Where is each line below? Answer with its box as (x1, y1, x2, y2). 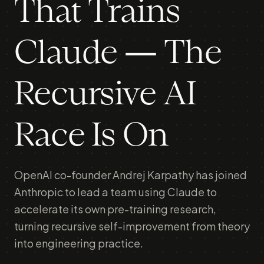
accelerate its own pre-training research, (14, 202, 216, 216)
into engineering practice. (14, 236, 143, 250)
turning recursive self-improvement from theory (14, 219, 250, 233)
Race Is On (14, 120, 168, 153)
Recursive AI (14, 78, 196, 111)
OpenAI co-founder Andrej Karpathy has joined (14, 168, 247, 181)
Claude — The (14, 37, 222, 70)
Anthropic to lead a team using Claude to (14, 185, 217, 199)
